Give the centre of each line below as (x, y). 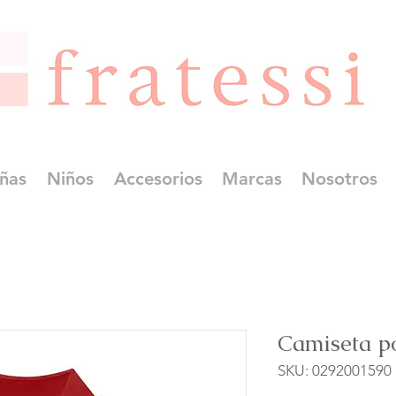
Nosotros (339, 179)
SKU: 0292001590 (335, 371)
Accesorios (158, 179)
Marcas (252, 179)
